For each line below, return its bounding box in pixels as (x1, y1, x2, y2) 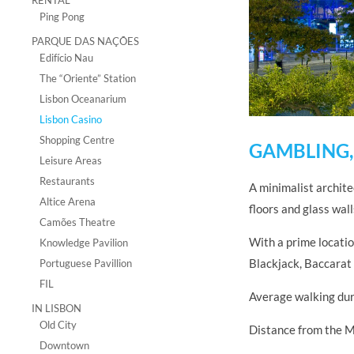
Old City (40, 318, 77, 331)
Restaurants (40, 175, 95, 187)
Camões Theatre (40, 216, 115, 228)
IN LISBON (32, 302, 81, 314)
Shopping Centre (40, 134, 115, 146)
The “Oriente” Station (40, 72, 136, 85)
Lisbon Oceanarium (40, 92, 126, 105)
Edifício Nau (40, 51, 93, 64)
